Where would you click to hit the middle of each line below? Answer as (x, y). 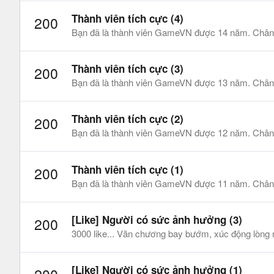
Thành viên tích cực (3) (128, 69)
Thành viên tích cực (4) (128, 19)
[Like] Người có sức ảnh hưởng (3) (157, 219)
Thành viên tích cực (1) (128, 169)
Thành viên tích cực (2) (128, 119)
